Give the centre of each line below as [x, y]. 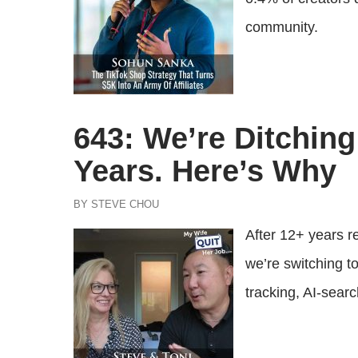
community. [282, 27]
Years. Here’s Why [205, 171]
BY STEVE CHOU [116, 204]
